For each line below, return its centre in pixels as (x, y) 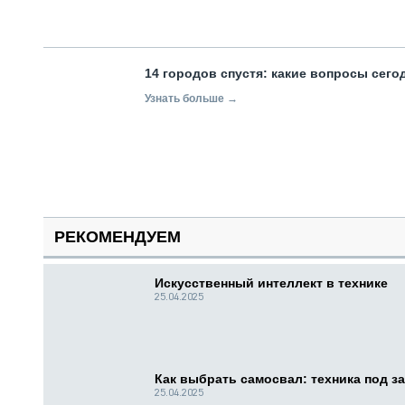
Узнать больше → (191, 99)
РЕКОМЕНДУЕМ (118, 237)
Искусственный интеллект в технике (271, 283)
